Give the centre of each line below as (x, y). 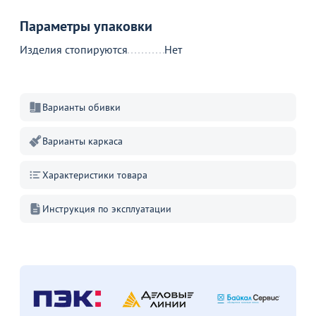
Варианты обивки (81, 107)
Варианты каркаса (83, 141)
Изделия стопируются (74, 49)
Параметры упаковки (86, 26)
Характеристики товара (95, 175)
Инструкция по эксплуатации (107, 209)
